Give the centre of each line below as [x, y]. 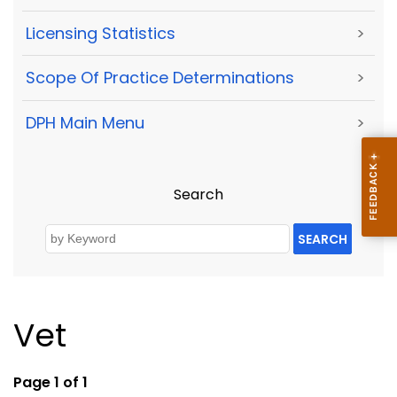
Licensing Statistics [101, 34]
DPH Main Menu [85, 122]
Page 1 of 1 [51, 383]
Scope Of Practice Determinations [160, 78]
